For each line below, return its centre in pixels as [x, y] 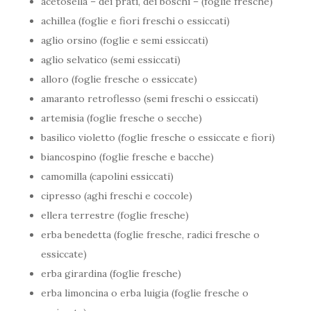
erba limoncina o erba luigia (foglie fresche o [145, 293]
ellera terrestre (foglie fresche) [115, 215]
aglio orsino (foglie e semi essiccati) [125, 40]
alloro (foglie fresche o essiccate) [119, 79]
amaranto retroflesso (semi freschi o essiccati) [150, 98]
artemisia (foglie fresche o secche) [122, 118]
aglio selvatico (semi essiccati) [111, 59]
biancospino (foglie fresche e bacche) [128, 157]
